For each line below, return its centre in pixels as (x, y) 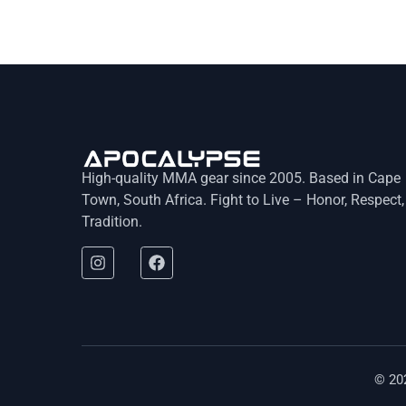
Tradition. (112, 222)
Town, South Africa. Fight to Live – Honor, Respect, (243, 200)
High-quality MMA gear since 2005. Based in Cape (241, 179)
